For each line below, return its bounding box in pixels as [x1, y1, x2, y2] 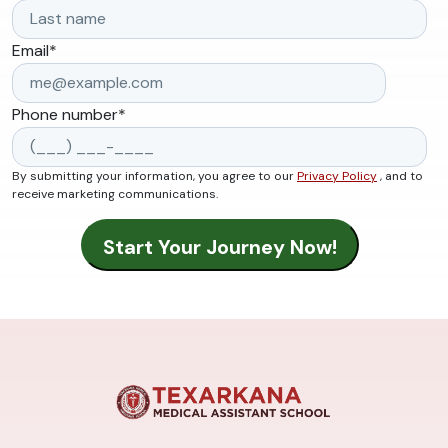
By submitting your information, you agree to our [12, 168, 297, 185]
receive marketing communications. [12, 186, 218, 203]
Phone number [12, 104, 118, 126]
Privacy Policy [297, 168, 377, 185]
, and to [377, 168, 423, 185]
